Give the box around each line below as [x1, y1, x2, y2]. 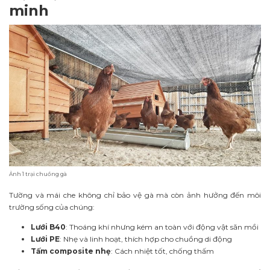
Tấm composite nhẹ [31, 246, 111, 256]
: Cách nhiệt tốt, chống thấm [111, 246, 214, 256]
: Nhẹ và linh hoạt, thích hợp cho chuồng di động [60, 234, 232, 244]
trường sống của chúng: [9, 202, 95, 212]
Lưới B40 [31, 222, 66, 232]
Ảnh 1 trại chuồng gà [9, 171, 67, 178]
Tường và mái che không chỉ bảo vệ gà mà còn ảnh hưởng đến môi [9, 190, 261, 200]
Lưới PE [31, 234, 60, 244]
